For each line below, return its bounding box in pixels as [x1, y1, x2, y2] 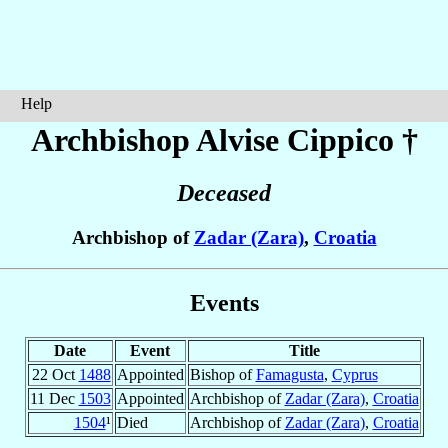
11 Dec [29, 389, 79, 407]
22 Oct [31, 365, 79, 383]
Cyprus [331, 365, 378, 383]
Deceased [177, 180, 271, 207]
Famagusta [255, 365, 324, 383]
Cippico [286, 122, 394, 158]
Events [189, 289, 259, 316]
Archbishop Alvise [30, 122, 287, 158]
